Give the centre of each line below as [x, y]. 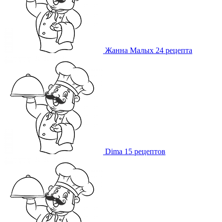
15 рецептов [145, 152]
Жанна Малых [129, 51]
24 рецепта [174, 51]
